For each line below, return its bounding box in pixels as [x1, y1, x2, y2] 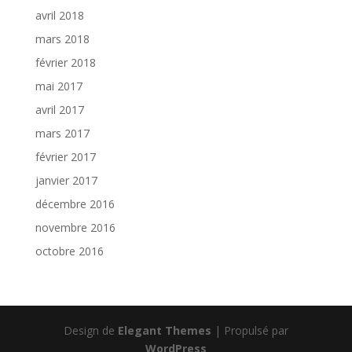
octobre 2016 [35, 243, 104, 258]
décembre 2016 [35, 196, 115, 211]
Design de [63, 322, 118, 338]
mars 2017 [35, 125, 90, 141]
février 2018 [35, 54, 96, 70]
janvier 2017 [35, 172, 97, 188]
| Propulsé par [211, 322, 288, 338]
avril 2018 [35, 7, 84, 23]
